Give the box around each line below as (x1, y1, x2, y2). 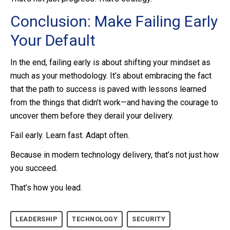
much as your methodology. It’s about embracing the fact (10, 71, 212, 81)
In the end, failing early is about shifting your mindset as (10, 57, 210, 68)
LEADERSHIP (15, 215, 57, 223)
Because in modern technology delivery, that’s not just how (10, 150, 219, 160)
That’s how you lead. (10, 183, 82, 193)
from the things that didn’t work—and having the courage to (10, 98, 218, 108)
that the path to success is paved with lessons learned (10, 84, 206, 94)
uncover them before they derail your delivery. (10, 111, 174, 121)
